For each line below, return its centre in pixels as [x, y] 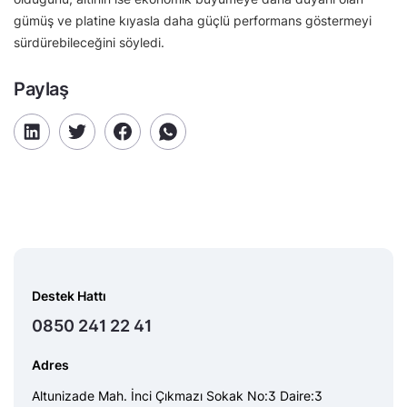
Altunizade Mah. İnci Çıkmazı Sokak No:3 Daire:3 [177, 395]
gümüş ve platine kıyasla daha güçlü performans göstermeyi [193, 20]
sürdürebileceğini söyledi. [89, 42]
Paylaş [41, 89]
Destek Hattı [69, 295]
